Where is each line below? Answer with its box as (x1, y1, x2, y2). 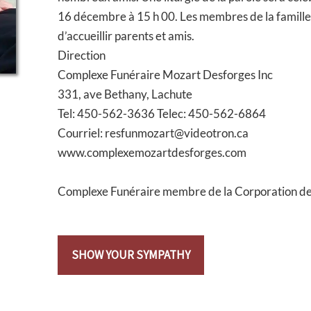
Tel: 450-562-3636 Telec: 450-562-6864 (58, 106, 266, 121)
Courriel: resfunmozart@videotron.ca (58, 125, 249, 140)
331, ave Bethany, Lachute (58, 86, 192, 101)
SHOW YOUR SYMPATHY (72, 247, 190, 263)
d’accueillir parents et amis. (58, 28, 194, 43)
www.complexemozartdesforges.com (58, 144, 246, 160)
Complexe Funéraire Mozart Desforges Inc (58, 67, 273, 82)
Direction (58, 47, 106, 62)
